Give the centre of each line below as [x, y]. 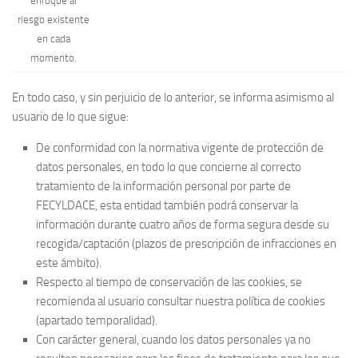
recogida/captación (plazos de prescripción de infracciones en [186, 244]
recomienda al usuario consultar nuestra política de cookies [181, 302]
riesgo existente [54, 19]
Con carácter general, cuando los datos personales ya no [173, 340]
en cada [54, 38]
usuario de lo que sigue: [70, 117]
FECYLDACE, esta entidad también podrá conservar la [167, 206]
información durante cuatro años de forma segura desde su [183, 225]
